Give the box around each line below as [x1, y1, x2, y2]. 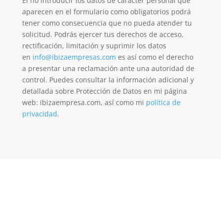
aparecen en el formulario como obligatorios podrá [22, 6, 191, 16]
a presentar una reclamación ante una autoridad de [22, 63, 194, 73]
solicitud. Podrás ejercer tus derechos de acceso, [22, 29, 184, 39]
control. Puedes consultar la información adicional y [22, 74, 194, 84]
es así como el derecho [115, 52, 193, 62]
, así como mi [100, 97, 146, 107]
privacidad [22, 109, 57, 118]
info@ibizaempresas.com [32, 52, 116, 62]
